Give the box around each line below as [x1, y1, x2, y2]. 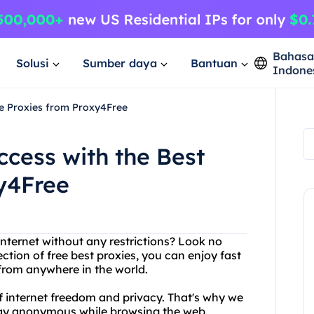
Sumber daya [83, 55, 157, 70]
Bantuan [191, 55, 238, 70]
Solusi [16, 55, 49, 70]
